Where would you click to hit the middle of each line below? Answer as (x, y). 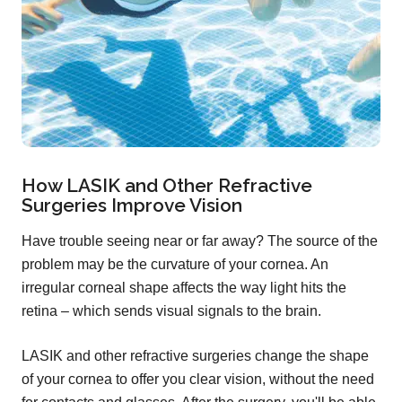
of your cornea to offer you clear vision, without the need (198, 380)
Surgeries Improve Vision (132, 205)
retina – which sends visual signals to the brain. (171, 311)
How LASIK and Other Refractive (167, 186)
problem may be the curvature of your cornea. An (175, 265)
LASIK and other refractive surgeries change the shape (195, 356)
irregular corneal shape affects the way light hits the (184, 288)
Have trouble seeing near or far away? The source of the (200, 241)
